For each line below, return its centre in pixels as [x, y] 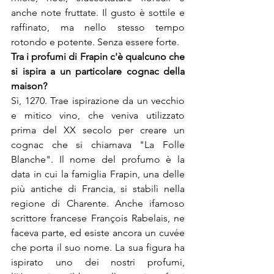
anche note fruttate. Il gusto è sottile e [98, 13]
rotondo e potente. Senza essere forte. [95, 42]
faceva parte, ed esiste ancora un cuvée [98, 233]
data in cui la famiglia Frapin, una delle [98, 174]
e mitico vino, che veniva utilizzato [98, 115]
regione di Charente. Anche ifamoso [98, 203]
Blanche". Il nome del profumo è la [98, 159]
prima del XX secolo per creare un [98, 130]
